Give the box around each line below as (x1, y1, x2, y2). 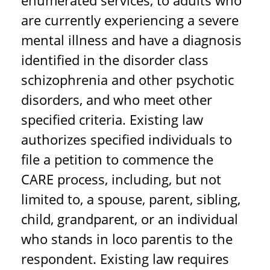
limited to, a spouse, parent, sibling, (21, 190, 240, 208)
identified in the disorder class (21, 51, 209, 69)
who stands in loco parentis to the (21, 230, 233, 248)
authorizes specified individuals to (21, 130, 232, 148)
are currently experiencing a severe (21, 11, 239, 29)
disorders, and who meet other (21, 90, 212, 108)
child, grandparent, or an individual (21, 210, 238, 228)
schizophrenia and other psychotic (21, 71, 234, 89)
